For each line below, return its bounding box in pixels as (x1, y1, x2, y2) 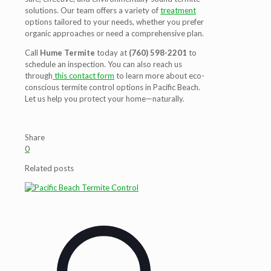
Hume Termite (40, 48, 95, 58)
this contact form (54, 71, 114, 81)
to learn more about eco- (114, 71, 204, 81)
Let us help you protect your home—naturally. (25, 94, 184, 104)
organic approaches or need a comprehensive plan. (25, 28, 204, 39)
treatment (160, 5, 196, 16)
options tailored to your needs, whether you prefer (25, 17, 204, 27)
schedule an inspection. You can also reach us (25, 59, 182, 70)
